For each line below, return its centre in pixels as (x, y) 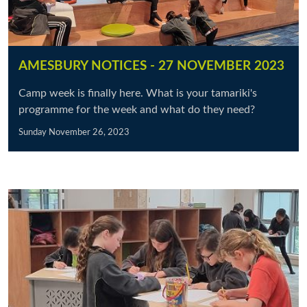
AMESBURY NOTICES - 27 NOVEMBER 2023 (151, 66)
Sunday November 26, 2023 (74, 132)
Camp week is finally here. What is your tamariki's (138, 93)
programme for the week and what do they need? (137, 110)
